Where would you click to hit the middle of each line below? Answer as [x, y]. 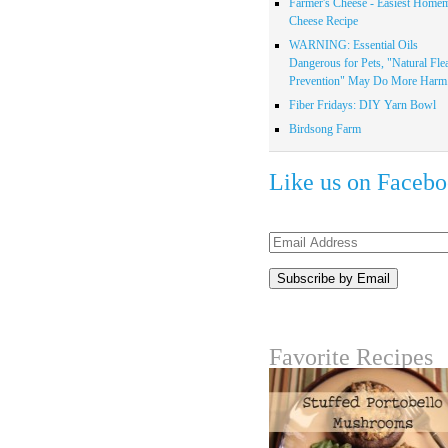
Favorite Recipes [350, 357]
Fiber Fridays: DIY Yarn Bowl [362, 104]
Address [288, 258]
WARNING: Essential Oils [353, 44]
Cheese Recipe [323, 20]
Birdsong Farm [324, 128]
